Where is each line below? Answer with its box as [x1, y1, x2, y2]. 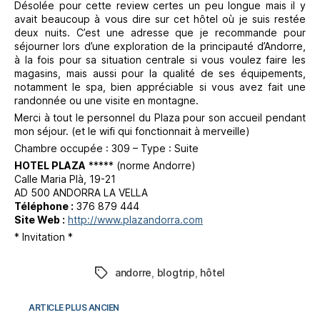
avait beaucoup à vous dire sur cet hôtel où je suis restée [14, 13, 306, 26]
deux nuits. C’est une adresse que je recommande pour [14, 26, 306, 39]
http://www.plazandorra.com [68, 214, 203, 226]
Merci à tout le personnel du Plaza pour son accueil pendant [14, 111, 306, 124]
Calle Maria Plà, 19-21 [14, 173, 116, 186]
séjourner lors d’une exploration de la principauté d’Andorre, [14, 40, 306, 53]
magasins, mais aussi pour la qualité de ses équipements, [14, 67, 306, 80]
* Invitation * [14, 231, 73, 244]
